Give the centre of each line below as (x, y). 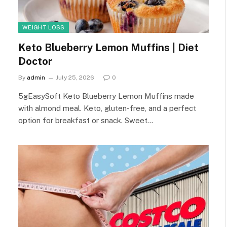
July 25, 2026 (75, 78)
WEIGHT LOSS (44, 27)
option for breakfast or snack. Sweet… (86, 120)
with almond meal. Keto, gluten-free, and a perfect (107, 108)
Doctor (35, 61)
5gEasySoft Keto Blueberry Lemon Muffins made (106, 96)
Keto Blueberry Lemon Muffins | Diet (108, 48)
